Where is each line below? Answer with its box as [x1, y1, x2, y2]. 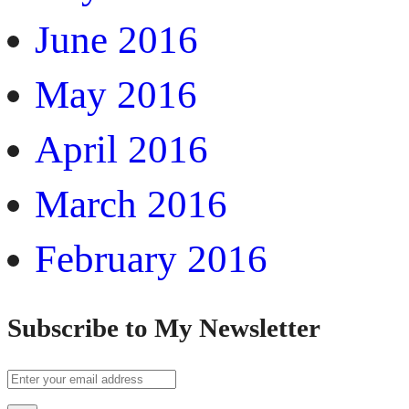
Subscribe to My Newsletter [7, 312, 320, 342]
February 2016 [35, 236, 267, 280]
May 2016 [35, 72, 197, 116]
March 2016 [35, 182, 227, 225]
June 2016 [35, 17, 198, 61]
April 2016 [35, 127, 208, 171]
